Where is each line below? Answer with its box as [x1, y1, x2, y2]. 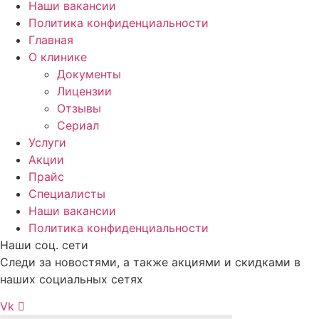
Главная [28, 33, 73, 48]
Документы [57, 67, 121, 82]
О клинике [28, 50, 87, 65]
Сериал [57, 118, 99, 133]
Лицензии [57, 84, 112, 99]
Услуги [28, 135, 66, 150]
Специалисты [28, 187, 105, 202]
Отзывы [57, 101, 101, 116]
